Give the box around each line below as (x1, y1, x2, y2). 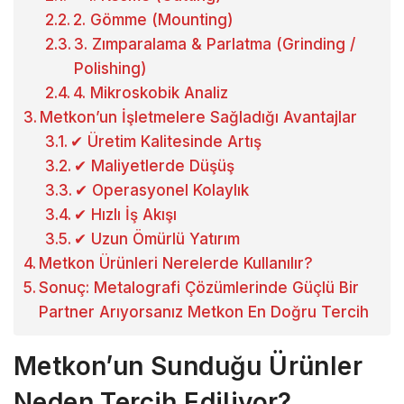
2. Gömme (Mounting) (73, 11, 234, 30)
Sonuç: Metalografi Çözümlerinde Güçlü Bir (39, 279, 360, 298)
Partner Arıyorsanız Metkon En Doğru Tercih (39, 303, 370, 322)
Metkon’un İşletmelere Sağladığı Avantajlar (40, 108, 358, 127)
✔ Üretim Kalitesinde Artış (70, 133, 262, 151)
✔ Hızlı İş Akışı (74, 206, 178, 225)
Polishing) (74, 60, 148, 78)
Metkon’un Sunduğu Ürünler (14, 351, 363, 382)
